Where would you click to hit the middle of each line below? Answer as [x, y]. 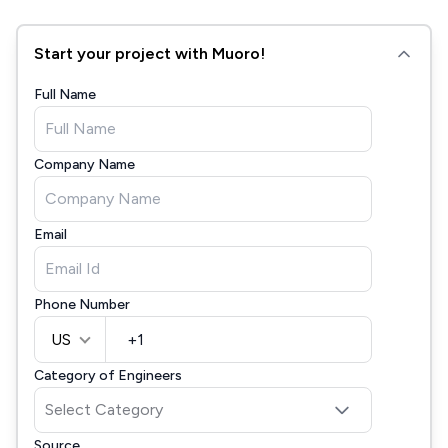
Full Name [65, 94]
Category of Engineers [108, 375]
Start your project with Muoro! [149, 53]
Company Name [84, 164]
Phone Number [82, 304]
